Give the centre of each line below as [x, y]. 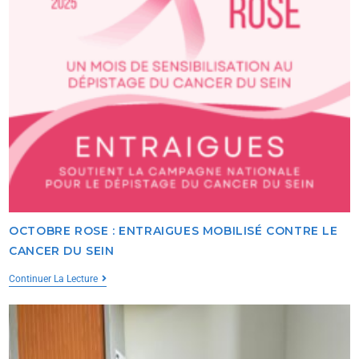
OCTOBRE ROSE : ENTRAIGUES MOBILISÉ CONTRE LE [173, 231]
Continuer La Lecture [54, 279]
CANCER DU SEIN [62, 251]
